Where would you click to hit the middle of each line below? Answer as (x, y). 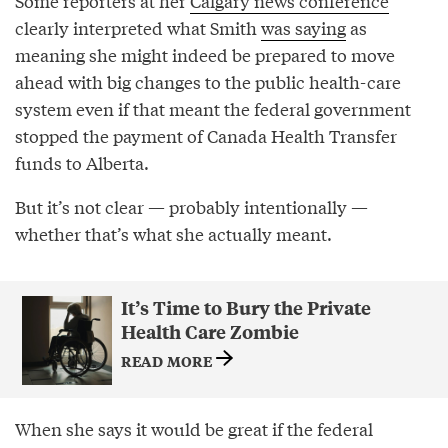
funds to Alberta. (82, 162)
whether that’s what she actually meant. (173, 233)
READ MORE (168, 360)
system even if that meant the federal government (213, 108)
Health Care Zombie (209, 331)
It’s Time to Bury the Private (245, 307)
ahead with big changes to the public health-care (208, 81)
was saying (303, 27)
